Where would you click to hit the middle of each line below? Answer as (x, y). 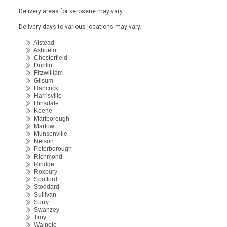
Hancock (45, 88)
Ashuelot (44, 50)
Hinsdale (45, 103)
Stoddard (45, 187)
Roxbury (44, 172)
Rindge (43, 164)
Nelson (42, 141)
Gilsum (42, 81)
